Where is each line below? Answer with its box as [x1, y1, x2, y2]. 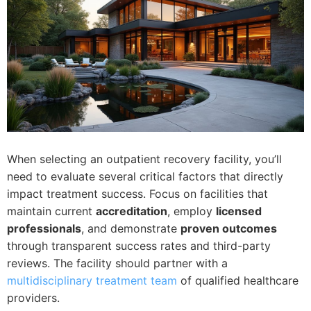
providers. [7, 291, 60, 305]
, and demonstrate [81, 221, 180, 236]
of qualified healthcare [177, 274, 299, 288]
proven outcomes [180, 221, 277, 236]
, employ [167, 204, 216, 219]
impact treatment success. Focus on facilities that [7, 187, 268, 201]
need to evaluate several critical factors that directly [7, 169, 283, 184]
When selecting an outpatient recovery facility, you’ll [7, 152, 282, 167]
